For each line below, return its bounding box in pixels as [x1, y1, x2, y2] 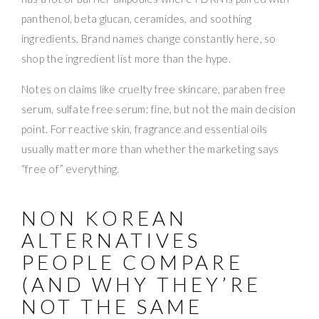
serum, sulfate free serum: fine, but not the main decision [21, 102, 296, 115]
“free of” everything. [21, 162, 120, 175]
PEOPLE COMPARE [21, 249, 244, 274]
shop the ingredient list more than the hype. [21, 51, 231, 65]
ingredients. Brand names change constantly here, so [21, 31, 276, 45]
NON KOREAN [21, 205, 188, 230]
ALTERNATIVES [21, 227, 202, 252]
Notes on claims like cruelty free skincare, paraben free [21, 82, 286, 95]
